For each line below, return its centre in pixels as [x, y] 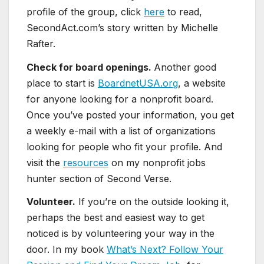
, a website [202, 83]
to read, [183, 11]
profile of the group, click [85, 11]
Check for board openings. [90, 67]
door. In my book [67, 250]
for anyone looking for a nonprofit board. [120, 99]
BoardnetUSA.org [138, 83]
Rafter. [41, 43]
